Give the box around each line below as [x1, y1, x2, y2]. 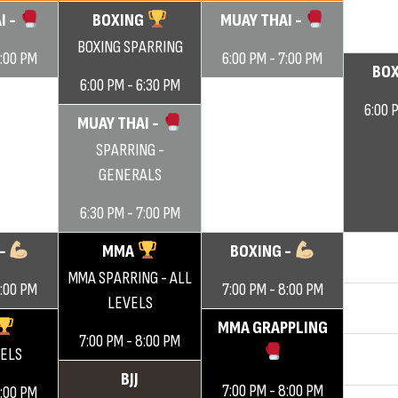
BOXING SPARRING [76, 36, 183, 58]
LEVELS [107, 292, 153, 314]
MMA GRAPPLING [217, 317, 328, 338]
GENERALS [98, 164, 162, 186]
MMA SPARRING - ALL [68, 267, 192, 289]
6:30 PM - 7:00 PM [79, 203, 180, 224]
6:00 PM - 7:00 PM [222, 48, 322, 69]
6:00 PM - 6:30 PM [79, 75, 180, 96]
